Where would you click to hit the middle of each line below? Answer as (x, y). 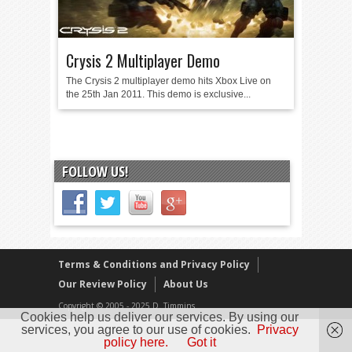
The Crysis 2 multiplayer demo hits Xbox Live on (169, 81)
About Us (186, 284)
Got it (201, 342)
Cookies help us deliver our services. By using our (159, 317)
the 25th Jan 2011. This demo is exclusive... (158, 94)
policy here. (136, 342)
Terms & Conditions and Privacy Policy (154, 264)
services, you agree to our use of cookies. (136, 330)
